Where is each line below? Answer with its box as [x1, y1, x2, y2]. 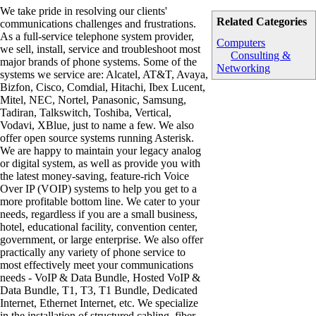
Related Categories [217, 16, 308, 28]
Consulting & [231, 49, 291, 62]
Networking [217, 62, 271, 75]
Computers [217, 37, 266, 49]
